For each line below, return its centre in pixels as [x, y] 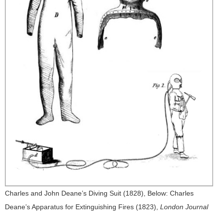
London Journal [184, 207]
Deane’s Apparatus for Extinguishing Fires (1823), [82, 207]
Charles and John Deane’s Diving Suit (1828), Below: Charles [99, 193]
